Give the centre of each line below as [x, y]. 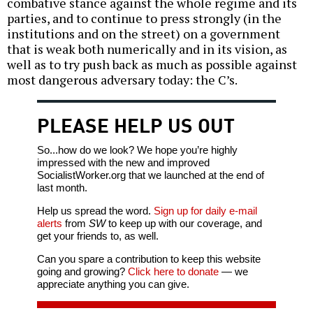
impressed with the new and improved [123, 163]
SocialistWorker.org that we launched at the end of [150, 175]
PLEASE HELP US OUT [136, 124]
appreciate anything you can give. [113, 284]
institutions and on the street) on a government [144, 34]
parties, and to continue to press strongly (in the [144, 19]
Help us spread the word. [95, 211]
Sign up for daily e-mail [205, 211]
